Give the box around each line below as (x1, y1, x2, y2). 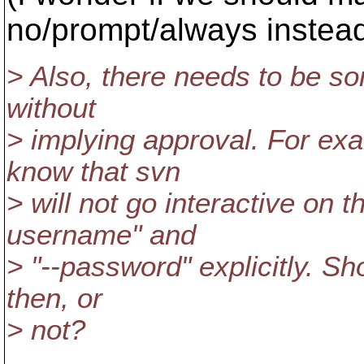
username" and (6, 219, 196, 250)
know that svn (6, 156, 180, 187)
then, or (6, 283, 102, 314)
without (6, 93, 96, 123)
